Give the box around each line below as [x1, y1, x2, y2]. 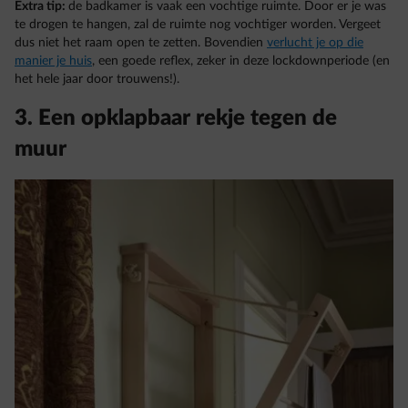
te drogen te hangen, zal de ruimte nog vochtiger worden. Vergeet [15, 17, 381, 31]
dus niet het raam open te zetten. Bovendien [15, 36, 267, 49]
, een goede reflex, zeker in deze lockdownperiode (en [92, 54, 390, 67]
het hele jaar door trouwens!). [15, 72, 179, 86]
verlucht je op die [267, 36, 363, 49]
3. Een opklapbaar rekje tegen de [15, 107, 337, 129]
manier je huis [15, 54, 92, 67]
